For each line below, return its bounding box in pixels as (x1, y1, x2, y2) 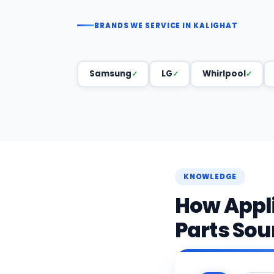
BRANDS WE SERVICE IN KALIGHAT (94, 20, 239, 31)
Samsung (89, 68, 131, 80)
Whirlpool (202, 68, 246, 80)
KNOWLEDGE (183, 171, 237, 182)
